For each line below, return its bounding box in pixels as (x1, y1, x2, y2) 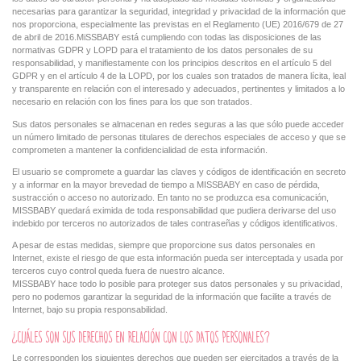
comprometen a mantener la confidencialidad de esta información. (12, 144, 268, 155)
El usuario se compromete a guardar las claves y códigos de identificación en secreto (12, 166, 346, 176)
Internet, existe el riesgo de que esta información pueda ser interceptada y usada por (12, 252, 343, 263)
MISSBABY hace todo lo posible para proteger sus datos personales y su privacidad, (12, 278, 342, 288)
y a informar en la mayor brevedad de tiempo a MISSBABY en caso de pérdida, (12, 179, 320, 189)
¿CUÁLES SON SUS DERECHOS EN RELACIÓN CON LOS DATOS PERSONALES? (12, 328, 271, 348)
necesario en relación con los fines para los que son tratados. (12, 97, 252, 107)
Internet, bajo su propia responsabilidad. (12, 304, 168, 314)
